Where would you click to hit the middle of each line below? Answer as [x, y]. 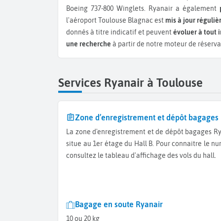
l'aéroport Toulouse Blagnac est [116, 20]
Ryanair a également [184, 9]
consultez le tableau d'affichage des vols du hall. [141, 155]
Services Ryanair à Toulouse [130, 83]
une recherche [89, 44]
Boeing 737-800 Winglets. [107, 9]
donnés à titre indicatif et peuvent [120, 32]
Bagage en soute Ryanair [119, 204]
